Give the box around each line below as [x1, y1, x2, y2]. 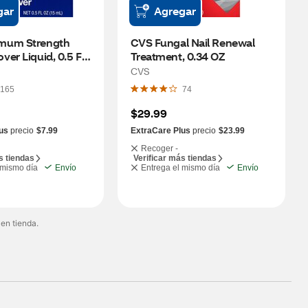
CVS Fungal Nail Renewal [130, 35, 255, 49]
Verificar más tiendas [133, 153, 217, 163]
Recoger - [140, 144, 178, 153]
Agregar [153, 3, 196, 18]
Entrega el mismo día [140, 163, 220, 173]
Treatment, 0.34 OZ [130, 49, 225, 63]
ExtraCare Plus [130, 126, 190, 135]
